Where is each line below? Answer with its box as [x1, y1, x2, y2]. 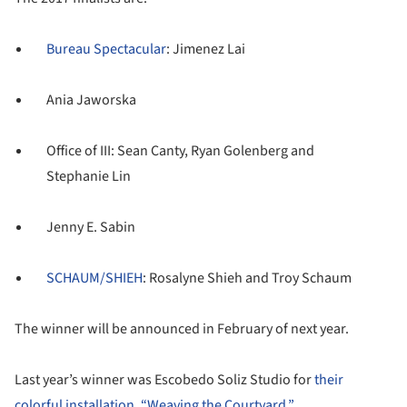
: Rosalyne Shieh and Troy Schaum [143, 267, 352, 288]
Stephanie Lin [46, 165, 132, 186]
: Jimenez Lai [166, 38, 246, 59]
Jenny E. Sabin [46, 216, 136, 237]
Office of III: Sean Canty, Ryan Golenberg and [46, 140, 315, 161]
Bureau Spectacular [46, 38, 167, 59]
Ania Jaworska [46, 89, 137, 110]
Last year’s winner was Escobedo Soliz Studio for [15, 369, 314, 390]
